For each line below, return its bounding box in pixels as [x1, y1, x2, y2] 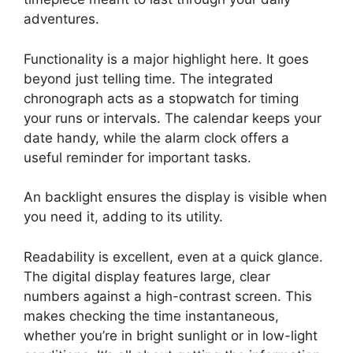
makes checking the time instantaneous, [24, 307, 279, 324]
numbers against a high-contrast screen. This [24, 288, 312, 304]
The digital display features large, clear [24, 268, 270, 284]
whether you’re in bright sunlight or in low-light [24, 327, 318, 344]
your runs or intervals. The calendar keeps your [24, 110, 321, 126]
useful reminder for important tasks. [24, 149, 251, 165]
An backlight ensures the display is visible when [24, 189, 327, 205]
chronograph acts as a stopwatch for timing [24, 90, 299, 106]
